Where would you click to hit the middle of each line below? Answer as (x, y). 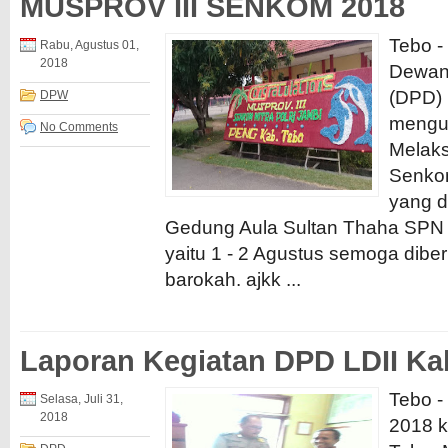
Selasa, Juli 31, (81, 399)
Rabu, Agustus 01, (89, 45)
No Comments (79, 127)
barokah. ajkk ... (233, 279)
